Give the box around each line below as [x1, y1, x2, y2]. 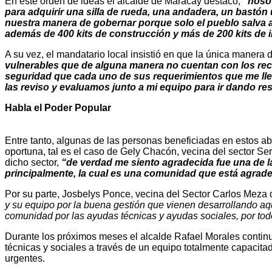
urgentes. [5, 253, 45, 264]
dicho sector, [5, 157, 61, 168]
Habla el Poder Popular [5, 103, 111, 114]
